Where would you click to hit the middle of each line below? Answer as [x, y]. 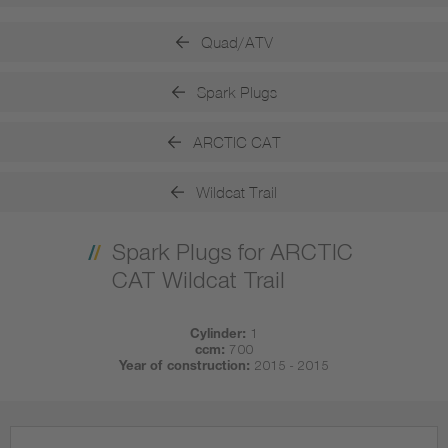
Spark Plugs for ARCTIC [232, 256]
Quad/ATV [236, 41]
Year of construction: [184, 368]
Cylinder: [218, 336]
